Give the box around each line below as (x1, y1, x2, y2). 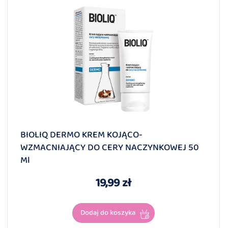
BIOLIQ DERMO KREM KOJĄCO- (20, 128, 142, 142)
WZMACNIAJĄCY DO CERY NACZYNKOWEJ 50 (20, 140, 199, 155)
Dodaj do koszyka (80, 207, 135, 219)
